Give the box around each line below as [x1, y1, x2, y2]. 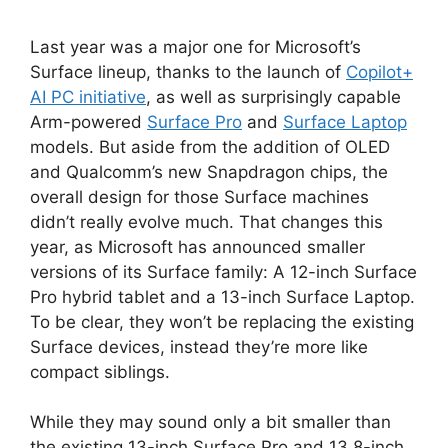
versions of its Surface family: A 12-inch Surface [30, 261, 417, 282]
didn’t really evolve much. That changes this [30, 211, 383, 232]
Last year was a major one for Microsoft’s [30, 36, 361, 57]
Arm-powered [30, 111, 147, 132]
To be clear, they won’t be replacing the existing [30, 311, 414, 332]
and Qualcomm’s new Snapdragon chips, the [30, 161, 388, 182]
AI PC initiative [30, 86, 146, 107]
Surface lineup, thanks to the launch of [30, 61, 346, 82]
